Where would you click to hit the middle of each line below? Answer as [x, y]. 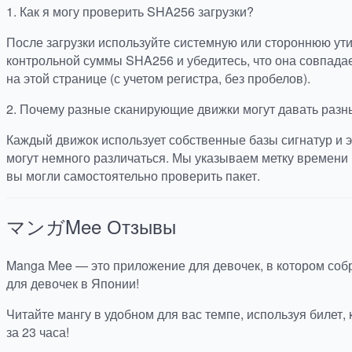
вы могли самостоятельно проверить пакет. [133, 175]
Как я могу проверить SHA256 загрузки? [137, 11]
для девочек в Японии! [73, 284]
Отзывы [141, 226]
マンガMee [54, 226]
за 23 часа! [38, 332]
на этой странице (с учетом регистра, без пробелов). [158, 78]
